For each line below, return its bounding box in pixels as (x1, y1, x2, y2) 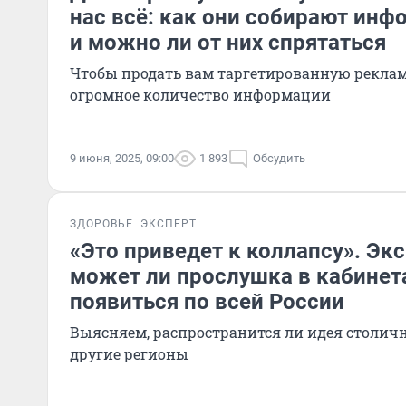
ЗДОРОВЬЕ (70, 217, 133, 230)
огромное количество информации (70, 85, 331, 104)
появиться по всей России (70, 289, 344, 314)
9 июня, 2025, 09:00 (70, 151, 174, 165)
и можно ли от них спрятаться (70, 30, 386, 55)
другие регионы (70, 344, 188, 363)
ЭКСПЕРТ (140, 217, 197, 230)
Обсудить (253, 151, 305, 165)
